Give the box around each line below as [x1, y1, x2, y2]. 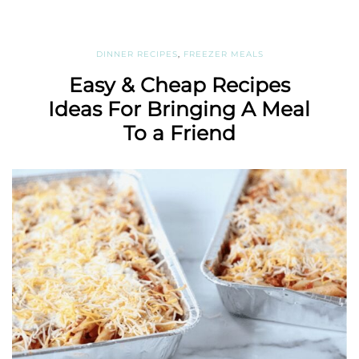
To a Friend [123, 120, 236, 145]
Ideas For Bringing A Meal [48, 96, 311, 121]
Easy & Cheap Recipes [68, 72, 290, 97]
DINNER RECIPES [95, 48, 178, 59]
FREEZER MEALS [183, 48, 264, 59]
